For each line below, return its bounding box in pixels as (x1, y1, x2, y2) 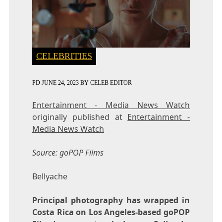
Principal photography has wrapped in (32, 194, 190, 206)
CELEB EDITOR (90, 79, 132, 86)
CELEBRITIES (36, 51, 92, 61)
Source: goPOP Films (32, 147, 104, 158)
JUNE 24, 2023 (41, 79, 79, 86)
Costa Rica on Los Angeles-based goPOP (32, 206, 190, 218)
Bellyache (32, 170, 67, 182)
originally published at (32, 111, 128, 122)
